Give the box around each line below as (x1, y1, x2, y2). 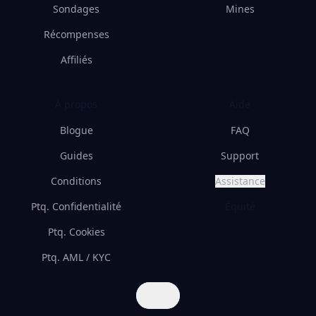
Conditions (51, 174, 102, 188)
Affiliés (60, 53, 92, 66)
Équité (224, 200, 255, 213)
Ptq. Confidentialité (31, 200, 121, 213)
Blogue (59, 123, 93, 137)
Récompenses (43, 28, 109, 41)
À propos (55, 97, 97, 111)
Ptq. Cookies (47, 225, 105, 238)
